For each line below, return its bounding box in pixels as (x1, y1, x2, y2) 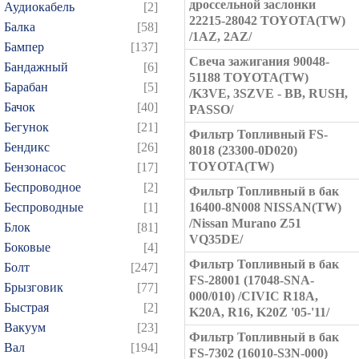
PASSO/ (189, 103, 233, 116)
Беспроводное (4, 180, 81, 194)
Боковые (4, 240, 50, 254)
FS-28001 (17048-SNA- (189, 273, 314, 287)
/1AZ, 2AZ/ (189, 30, 252, 43)
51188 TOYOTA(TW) (189, 71, 309, 84)
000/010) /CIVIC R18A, (189, 289, 318, 303)
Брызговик (4, 280, 63, 294)
